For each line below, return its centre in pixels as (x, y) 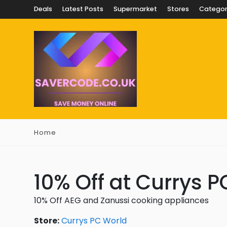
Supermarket (135, 9)
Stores (178, 9)
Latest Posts (83, 9)
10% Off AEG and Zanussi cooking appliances (121, 200)
